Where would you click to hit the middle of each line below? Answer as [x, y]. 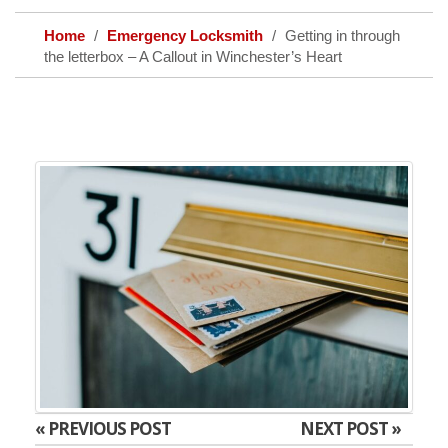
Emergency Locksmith [185, 35]
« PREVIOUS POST [103, 428]
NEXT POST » [350, 428]
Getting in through [342, 35]
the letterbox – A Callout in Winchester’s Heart [193, 56]
